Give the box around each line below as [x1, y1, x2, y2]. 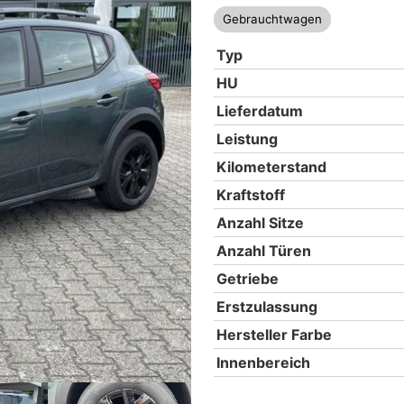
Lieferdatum [216, 102, 303, 120]
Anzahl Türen [216, 242, 311, 260]
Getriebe [216, 270, 279, 288]
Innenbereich [216, 353, 310, 372]
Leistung [216, 130, 278, 148]
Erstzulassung [216, 298, 317, 316]
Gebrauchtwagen [222, 12, 322, 26]
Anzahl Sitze [216, 214, 304, 232]
